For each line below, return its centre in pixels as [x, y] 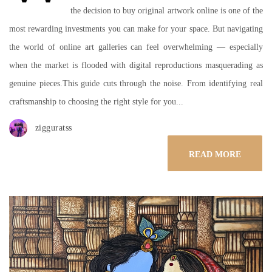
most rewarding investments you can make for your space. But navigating [136, 29]
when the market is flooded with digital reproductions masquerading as [136, 65]
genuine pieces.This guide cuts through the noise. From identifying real [136, 83]
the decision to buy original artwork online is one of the [167, 11]
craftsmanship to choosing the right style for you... [96, 102]
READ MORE [215, 155]
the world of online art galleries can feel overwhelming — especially [136, 47]
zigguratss [53, 128]
